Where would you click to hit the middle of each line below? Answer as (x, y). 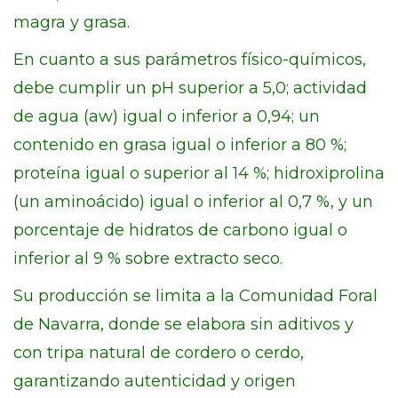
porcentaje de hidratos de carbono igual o (180, 230)
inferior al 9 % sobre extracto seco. (148, 259)
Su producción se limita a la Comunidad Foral (195, 296)
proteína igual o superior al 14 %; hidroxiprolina (199, 173)
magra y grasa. (72, 22)
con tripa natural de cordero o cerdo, (159, 353)
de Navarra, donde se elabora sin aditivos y (183, 324)
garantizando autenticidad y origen (155, 381)
